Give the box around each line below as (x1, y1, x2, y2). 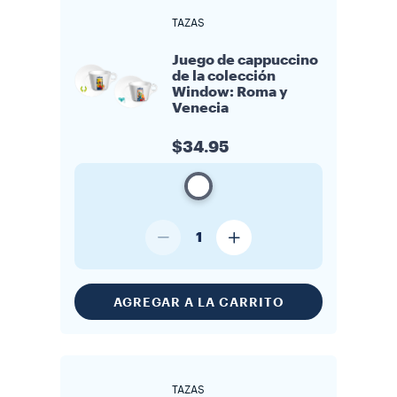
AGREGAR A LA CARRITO (113, 295, 284, 308)
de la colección (172, 69, 276, 83)
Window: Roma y (172, 85, 288, 99)
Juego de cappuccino (172, 53, 318, 67)
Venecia (172, 101, 229, 115)
